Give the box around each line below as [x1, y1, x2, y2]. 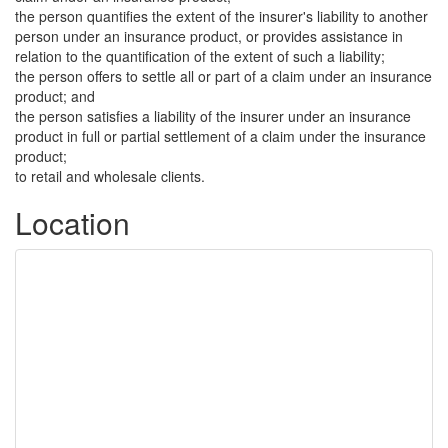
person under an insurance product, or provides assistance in [15, 26, 403, 46]
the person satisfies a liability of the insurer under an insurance [15, 106, 411, 126]
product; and [15, 86, 95, 106]
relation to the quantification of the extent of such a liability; [15, 46, 385, 66]
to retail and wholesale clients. [15, 166, 205, 186]
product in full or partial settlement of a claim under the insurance [15, 126, 426, 146]
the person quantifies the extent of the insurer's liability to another [15, 6, 428, 26]
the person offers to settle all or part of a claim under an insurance [15, 66, 432, 86]
